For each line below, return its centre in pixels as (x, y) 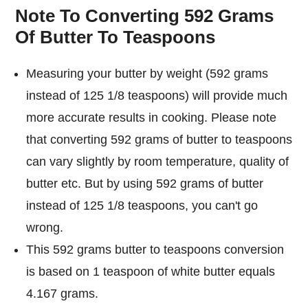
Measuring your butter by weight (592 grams (147, 73)
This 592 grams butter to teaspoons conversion (155, 249)
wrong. (45, 227)
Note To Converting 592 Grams (145, 16)
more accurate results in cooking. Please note (152, 117)
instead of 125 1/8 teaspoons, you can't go (142, 205)
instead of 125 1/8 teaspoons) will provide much (157, 95)
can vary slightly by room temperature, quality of (158, 161)
